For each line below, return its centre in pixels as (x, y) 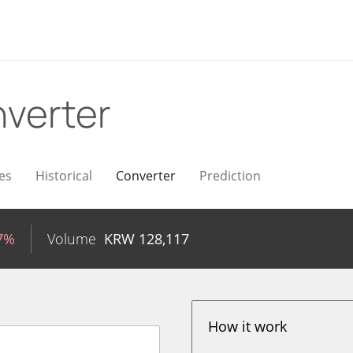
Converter (146, 176)
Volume (72, 239)
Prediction (230, 176)
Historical (64, 176)
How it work (248, 326)
